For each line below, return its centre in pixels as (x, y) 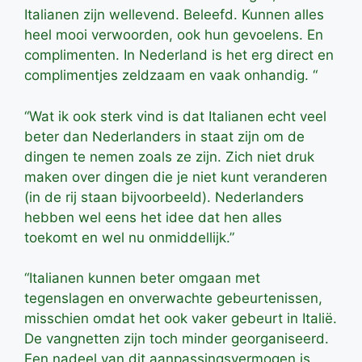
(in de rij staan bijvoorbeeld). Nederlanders (164, 197)
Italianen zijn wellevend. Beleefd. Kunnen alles (174, 15)
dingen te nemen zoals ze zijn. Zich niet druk (169, 156)
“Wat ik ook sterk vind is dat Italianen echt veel (175, 116)
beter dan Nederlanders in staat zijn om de (164, 136)
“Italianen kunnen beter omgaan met (142, 278)
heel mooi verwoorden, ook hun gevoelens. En (174, 35)
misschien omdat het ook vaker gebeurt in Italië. (181, 319)
